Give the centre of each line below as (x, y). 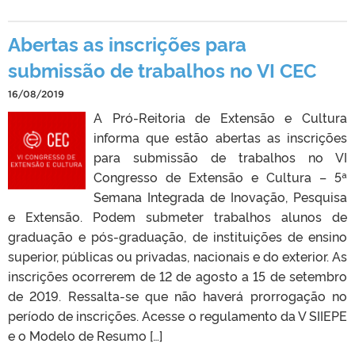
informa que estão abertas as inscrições (220, 137)
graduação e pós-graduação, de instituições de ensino (177, 236)
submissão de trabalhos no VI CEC (162, 69)
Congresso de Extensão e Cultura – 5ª (220, 176)
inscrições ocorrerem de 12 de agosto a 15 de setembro (177, 275)
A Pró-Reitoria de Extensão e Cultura (220, 117)
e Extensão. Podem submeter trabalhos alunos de (177, 216)
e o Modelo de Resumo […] (85, 335)
